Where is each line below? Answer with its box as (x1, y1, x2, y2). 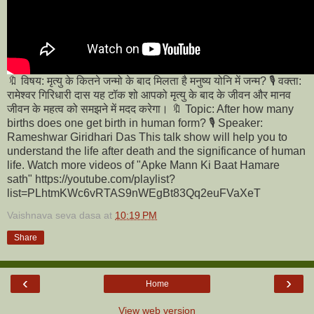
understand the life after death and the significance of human (7, 144, 306, 157)
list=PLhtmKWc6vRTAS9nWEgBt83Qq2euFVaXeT (7, 186, 261, 199)
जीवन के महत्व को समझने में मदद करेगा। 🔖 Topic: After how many (7, 102, 294, 115)
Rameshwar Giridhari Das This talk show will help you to (7, 130, 287, 143)
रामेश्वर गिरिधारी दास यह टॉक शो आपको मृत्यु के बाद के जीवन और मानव (7, 88, 291, 101)
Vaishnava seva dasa (7, 209, 101, 221)
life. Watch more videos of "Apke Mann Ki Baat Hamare (7, 158, 280, 171)
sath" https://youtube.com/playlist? (7, 172, 175, 185)
